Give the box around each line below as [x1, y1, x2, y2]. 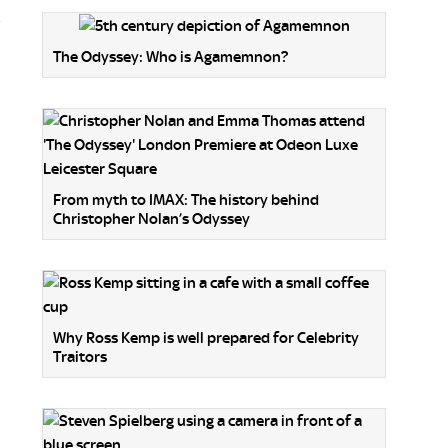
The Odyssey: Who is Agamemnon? [53, 48, 288, 67]
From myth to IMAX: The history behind [53, 191, 319, 210]
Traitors [53, 348, 107, 367]
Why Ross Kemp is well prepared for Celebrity [53, 329, 359, 348]
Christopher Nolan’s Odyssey [53, 210, 250, 229]
